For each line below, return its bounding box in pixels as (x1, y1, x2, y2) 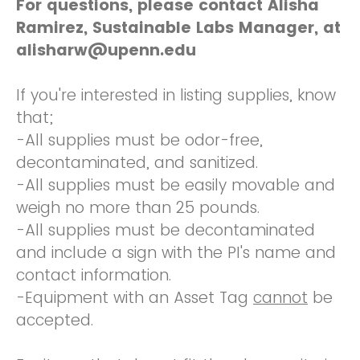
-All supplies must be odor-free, (16, 129, 263, 151)
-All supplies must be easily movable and (16, 174, 335, 196)
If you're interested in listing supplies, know (16, 84, 336, 106)
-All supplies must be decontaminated (16, 219, 315, 241)
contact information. (16, 264, 171, 286)
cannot (253, 287, 308, 309)
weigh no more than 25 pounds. (16, 197, 260, 219)
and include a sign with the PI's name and (16, 242, 336, 264)
